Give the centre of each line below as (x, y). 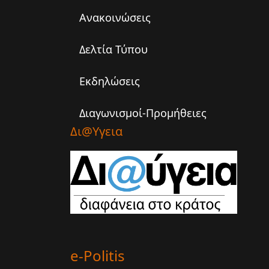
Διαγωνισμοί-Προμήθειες (143, 113)
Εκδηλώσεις (110, 81)
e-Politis (98, 256)
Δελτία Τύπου (113, 49)
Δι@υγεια (96, 131)
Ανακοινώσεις (115, 17)
